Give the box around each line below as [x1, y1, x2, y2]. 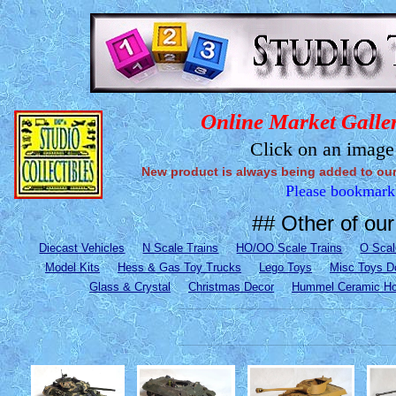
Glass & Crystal [89, 280, 171, 293]
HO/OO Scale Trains [236, 241, 343, 255]
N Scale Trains [142, 241, 219, 255]
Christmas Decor [188, 280, 274, 293]
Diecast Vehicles [39, 241, 126, 255]
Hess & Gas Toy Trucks [118, 261, 241, 274]
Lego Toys [259, 261, 312, 274]
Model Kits [45, 261, 100, 274]
